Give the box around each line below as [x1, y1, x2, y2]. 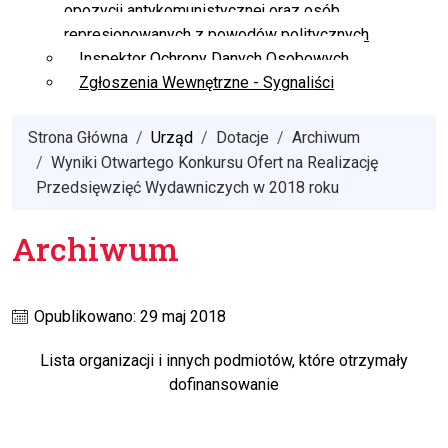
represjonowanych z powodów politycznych [64, 25, 369, 45]
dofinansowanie [169, 375, 279, 395]
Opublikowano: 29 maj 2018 [30, 307, 226, 327]
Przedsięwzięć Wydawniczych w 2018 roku [36, 178, 339, 198]
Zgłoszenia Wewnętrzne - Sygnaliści [79, 73, 334, 93]
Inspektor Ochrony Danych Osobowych [79, 49, 349, 69]
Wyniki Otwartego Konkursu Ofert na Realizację [51, 153, 378, 173]
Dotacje [216, 128, 269, 148]
